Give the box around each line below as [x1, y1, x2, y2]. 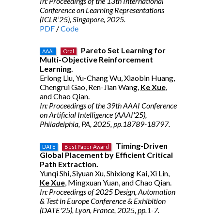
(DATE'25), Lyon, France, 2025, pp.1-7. [39, 205, 159, 215]
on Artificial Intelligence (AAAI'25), [39, 110, 147, 119]
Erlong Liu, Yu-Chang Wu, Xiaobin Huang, [39, 73, 175, 82]
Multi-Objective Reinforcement [39, 55, 153, 64]
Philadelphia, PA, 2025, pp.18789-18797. [39, 119, 170, 128]
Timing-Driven [115, 141, 168, 150]
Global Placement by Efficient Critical [39, 150, 173, 159]
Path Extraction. [39, 159, 98, 169]
